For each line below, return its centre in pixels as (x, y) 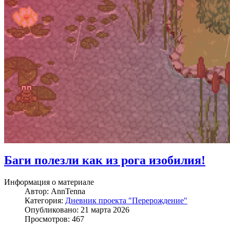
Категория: (45, 200)
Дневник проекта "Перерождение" (126, 200)
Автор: (38, 191)
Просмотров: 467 (54, 219)
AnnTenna (68, 191)
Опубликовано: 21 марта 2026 (77, 209)
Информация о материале (49, 182)
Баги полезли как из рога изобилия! (105, 160)
